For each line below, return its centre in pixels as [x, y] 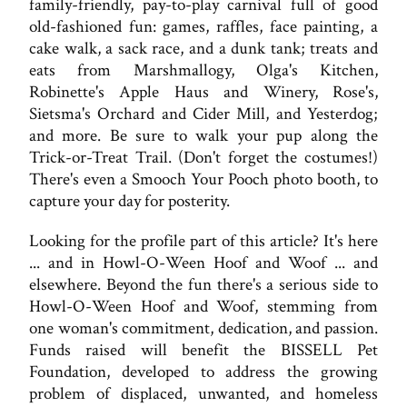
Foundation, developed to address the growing [203, 372]
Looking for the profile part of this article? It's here [203, 242]
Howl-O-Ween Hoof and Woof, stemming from [203, 307]
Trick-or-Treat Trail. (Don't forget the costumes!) [203, 157]
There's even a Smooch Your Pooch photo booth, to [203, 179]
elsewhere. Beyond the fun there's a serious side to [203, 285]
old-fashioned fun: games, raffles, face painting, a [203, 26]
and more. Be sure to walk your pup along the [203, 135]
